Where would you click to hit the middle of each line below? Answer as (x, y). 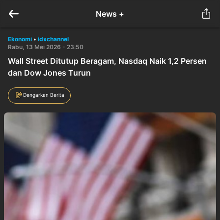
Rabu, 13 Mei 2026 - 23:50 (46, 47)
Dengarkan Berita (44, 95)
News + (110, 14)
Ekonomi (20, 39)
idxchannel (53, 39)
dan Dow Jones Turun (49, 73)
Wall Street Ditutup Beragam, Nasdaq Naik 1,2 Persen (107, 61)
